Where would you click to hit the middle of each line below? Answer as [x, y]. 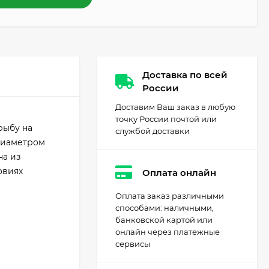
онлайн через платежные [168, 232]
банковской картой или [164, 220]
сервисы [133, 244]
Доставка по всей [185, 75]
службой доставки [153, 131]
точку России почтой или [166, 119]
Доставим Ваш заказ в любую [175, 107]
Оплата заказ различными [170, 196]
